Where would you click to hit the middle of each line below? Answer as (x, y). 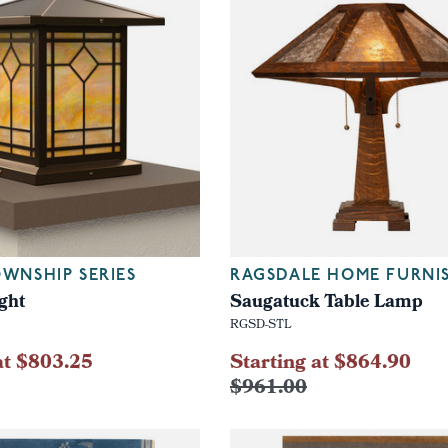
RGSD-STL (260, 325)
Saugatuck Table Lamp (326, 303)
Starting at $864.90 (320, 363)
